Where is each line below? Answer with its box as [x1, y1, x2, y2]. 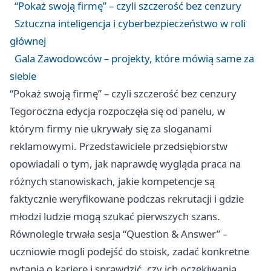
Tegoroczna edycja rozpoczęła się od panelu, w [10, 103, 225, 118]
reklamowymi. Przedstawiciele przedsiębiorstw [10, 139, 227, 153]
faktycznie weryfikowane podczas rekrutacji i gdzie [10, 191, 244, 206]
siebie [10, 68, 36, 83]
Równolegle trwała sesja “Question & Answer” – [10, 226, 227, 241]
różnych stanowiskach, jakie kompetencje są [10, 174, 215, 188]
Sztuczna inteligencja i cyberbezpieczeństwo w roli [15, 16, 246, 30]
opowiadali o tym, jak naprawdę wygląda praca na [10, 156, 241, 171]
